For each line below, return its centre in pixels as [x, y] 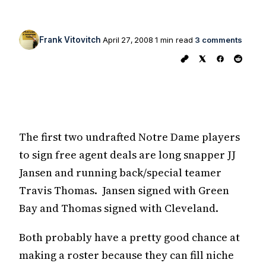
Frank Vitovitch [70, 40]
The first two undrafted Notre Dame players [129, 137]
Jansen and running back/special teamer [120, 172]
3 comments [218, 40]
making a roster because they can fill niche [126, 255]
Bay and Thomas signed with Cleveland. [119, 208]
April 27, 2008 [128, 40]
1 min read [174, 40]
